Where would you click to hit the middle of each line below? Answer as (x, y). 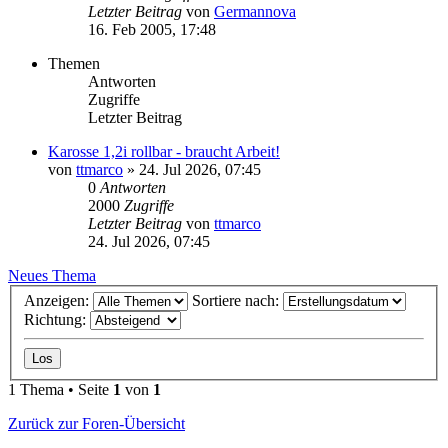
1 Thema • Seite (60, 390)
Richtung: (57, 320)
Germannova (255, 11)
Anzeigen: (58, 301)
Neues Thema (52, 275)
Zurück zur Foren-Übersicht (96, 424)
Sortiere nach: (237, 301)
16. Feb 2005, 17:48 (152, 29)
